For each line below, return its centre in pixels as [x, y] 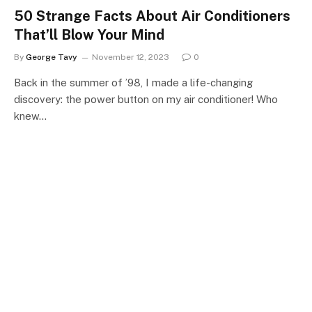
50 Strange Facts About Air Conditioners [152, 16]
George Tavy [52, 57]
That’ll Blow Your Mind [89, 34]
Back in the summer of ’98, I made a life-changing [133, 82]
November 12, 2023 [131, 57]
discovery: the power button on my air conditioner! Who [146, 99]
